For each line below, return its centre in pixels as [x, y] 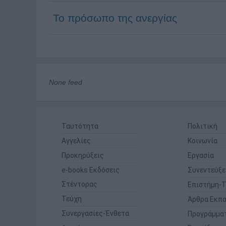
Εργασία [201, 155]
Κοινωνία [203, 141]
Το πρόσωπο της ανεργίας [115, 18]
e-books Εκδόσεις [91, 170]
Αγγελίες [76, 141]
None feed [66, 82]
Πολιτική [203, 126]
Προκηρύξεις [83, 155]
